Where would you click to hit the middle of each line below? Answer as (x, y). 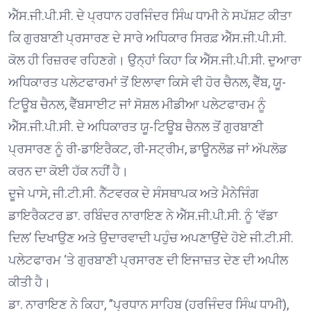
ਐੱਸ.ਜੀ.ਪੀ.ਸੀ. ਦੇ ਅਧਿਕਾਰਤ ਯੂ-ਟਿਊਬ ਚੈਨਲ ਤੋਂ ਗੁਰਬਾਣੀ (136, 126)
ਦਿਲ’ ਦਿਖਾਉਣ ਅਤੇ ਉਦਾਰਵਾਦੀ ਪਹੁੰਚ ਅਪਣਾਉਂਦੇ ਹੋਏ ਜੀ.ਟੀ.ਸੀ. (151, 237)
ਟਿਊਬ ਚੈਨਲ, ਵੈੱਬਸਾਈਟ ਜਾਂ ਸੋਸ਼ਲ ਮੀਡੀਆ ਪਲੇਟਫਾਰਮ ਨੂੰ (137, 104)
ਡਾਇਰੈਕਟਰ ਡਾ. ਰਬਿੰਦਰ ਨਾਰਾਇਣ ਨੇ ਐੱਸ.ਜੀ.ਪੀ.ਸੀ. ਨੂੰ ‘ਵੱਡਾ (143, 215)
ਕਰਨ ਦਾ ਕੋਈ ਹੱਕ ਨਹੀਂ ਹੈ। (68, 171)
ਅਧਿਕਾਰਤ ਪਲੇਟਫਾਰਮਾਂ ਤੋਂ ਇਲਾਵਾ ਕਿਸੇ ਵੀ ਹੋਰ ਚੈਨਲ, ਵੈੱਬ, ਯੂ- (147, 82)
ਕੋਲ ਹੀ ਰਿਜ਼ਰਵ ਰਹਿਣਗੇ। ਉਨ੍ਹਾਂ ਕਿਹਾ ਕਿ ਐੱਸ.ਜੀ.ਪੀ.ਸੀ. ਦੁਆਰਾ (155, 60)
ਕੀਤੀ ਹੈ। (30, 282)
